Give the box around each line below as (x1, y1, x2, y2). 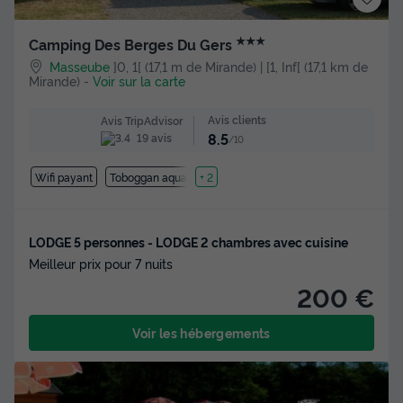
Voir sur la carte (93, 72, 185, 90)
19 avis (134, 130, 172, 146)
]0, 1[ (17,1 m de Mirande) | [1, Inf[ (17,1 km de (113, 58, 369, 76)
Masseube (49, 58, 111, 76)
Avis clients (208, 112, 266, 128)
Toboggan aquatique (110, 168, 213, 184)
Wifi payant (34, 168, 93, 184)
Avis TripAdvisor (101, 112, 183, 128)
